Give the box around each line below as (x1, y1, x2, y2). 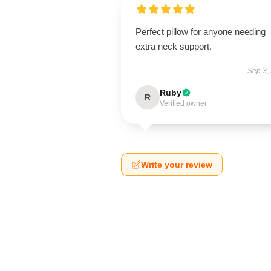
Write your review (141, 160, 212, 169)
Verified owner (160, 99, 207, 108)
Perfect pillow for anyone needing (135, 27, 266, 37)
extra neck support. (135, 41, 212, 51)
